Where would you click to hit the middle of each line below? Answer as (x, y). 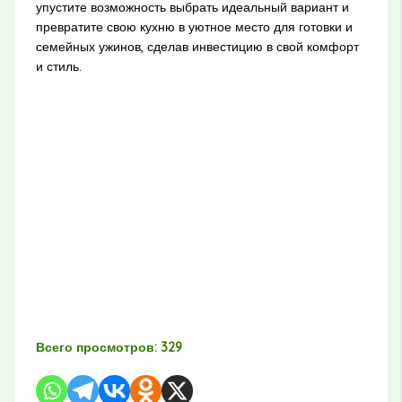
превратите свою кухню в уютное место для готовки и (194, 27)
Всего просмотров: (96, 348)
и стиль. (58, 67)
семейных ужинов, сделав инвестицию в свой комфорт (197, 47)
